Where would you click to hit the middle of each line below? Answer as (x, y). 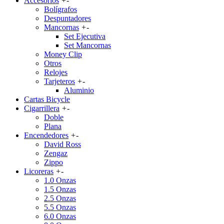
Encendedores (46, 135)
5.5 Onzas (60, 207)
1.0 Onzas (60, 180)
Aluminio (79, 90)
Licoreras (39, 171)
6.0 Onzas (60, 216)
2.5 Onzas (60, 198)
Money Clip (63, 54)
